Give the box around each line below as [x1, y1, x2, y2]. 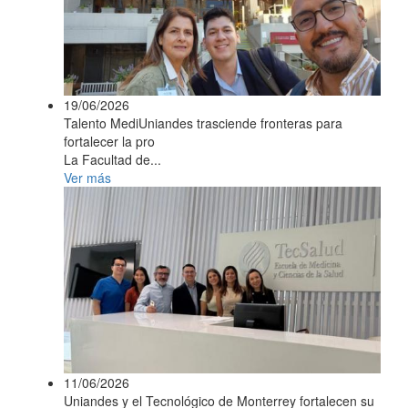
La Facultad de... [64, 150, 161, 169]
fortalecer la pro [64, 132, 155, 151]
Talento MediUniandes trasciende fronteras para [64, 114, 342, 133]
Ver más [64, 168, 111, 188]
